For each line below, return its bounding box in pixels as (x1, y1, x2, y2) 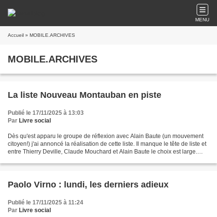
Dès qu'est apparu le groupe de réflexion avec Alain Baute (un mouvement (8, 133, 203, 139)
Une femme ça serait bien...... (8, 156, 84, 163)
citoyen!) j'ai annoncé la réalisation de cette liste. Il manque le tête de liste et (8, 140, 206, 147)
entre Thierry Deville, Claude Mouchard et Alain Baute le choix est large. (8, 148, 197, 155)
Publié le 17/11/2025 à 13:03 (8, 109, 84, 116)
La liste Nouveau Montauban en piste (8, 90, 161, 100)
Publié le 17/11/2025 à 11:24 (8, 199, 83, 206)
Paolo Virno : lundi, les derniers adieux (8, 180, 169, 189)
